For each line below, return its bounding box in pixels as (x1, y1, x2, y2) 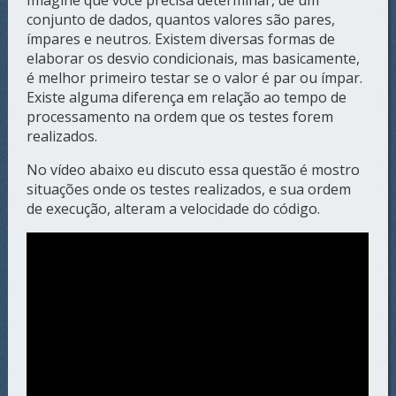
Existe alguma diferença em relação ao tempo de (27, 88, 347, 107)
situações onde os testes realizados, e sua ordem (27, 179, 352, 199)
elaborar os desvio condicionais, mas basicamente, (27, 49, 361, 68)
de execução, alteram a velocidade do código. (27, 199, 321, 218)
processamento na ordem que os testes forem (27, 107, 334, 126)
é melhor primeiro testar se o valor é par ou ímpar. (27, 68, 363, 88)
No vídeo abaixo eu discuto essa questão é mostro (27, 160, 361, 179)
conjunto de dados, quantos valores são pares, (27, 10, 336, 29)
